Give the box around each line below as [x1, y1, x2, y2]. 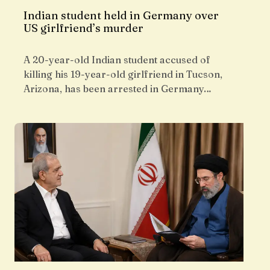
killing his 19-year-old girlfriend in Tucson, [24, 68, 222, 81]
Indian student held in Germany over [24, 8, 219, 23]
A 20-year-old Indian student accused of [24, 54, 210, 66]
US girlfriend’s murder [24, 21, 143, 36]
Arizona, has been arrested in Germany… [24, 83, 212, 95]
